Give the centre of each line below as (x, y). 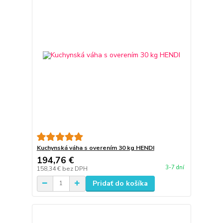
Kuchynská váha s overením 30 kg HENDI (95, 148)
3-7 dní (174, 168)
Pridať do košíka (120, 183)
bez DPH (75, 168)
